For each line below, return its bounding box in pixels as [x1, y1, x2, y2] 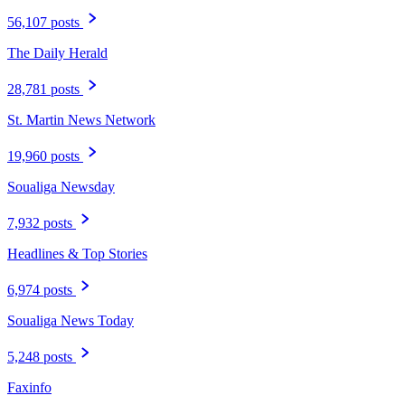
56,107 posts [7, 14, 80, 31]
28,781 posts [7, 81, 80, 98]
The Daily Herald [7, 45, 108, 61]
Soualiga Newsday [7, 179, 115, 195]
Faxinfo [7, 380, 52, 396]
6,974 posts [7, 282, 72, 298]
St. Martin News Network [7, 112, 155, 128]
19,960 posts [7, 148, 80, 165]
